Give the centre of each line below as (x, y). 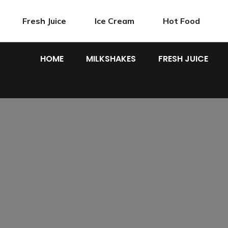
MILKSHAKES (111, 59)
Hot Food (182, 21)
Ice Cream (115, 21)
